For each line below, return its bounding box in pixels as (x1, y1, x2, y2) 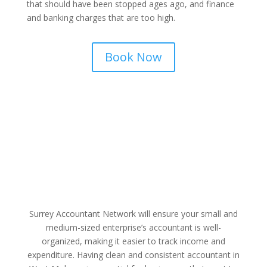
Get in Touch (26, 164, 119, 187)
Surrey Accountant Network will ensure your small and (29, 208, 238, 220)
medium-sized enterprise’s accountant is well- (45, 222, 221, 234)
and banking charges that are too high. (26, 12, 175, 24)
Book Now (104, 49, 162, 66)
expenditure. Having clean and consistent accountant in (27, 249, 240, 261)
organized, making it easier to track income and (41, 235, 225, 247)
